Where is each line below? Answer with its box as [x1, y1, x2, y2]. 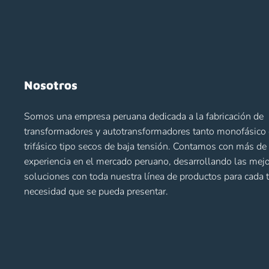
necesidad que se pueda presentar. [24, 184, 168, 198]
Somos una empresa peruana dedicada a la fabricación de [24, 109, 264, 123]
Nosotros [24, 77, 77, 92]
